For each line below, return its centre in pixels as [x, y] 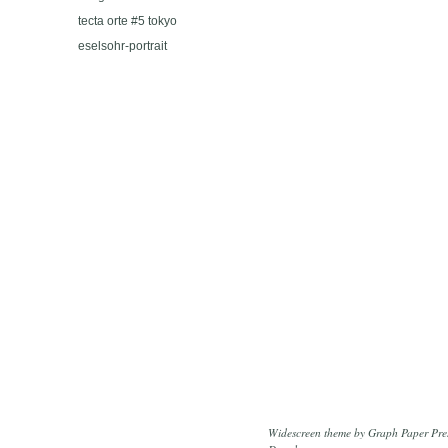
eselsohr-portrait [122, 46]
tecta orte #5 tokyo [127, 21]
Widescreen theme [309, 432]
